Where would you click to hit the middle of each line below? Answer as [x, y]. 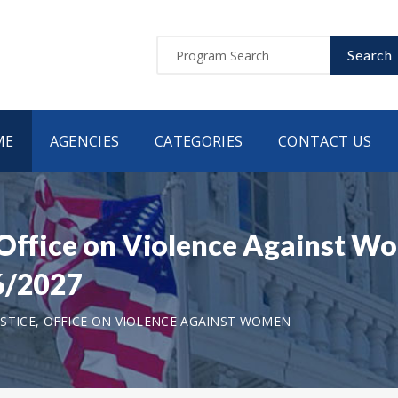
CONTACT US [325, 141]
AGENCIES [84, 141]
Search [370, 55]
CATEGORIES [199, 141]
